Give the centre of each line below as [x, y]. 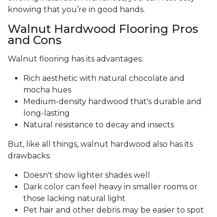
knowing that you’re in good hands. [76, 10]
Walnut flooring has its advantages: [75, 59]
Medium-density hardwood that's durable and [112, 102]
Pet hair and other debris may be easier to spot [114, 210]
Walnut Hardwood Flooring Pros [103, 29]
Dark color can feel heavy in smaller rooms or [110, 187]
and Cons [35, 40]
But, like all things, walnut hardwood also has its [100, 144]
